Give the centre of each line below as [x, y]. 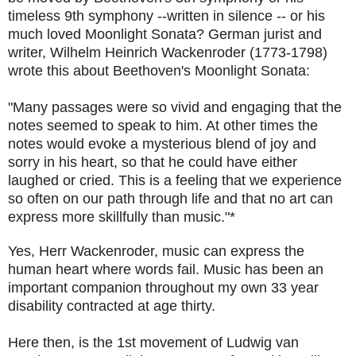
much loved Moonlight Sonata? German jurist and [165, 34]
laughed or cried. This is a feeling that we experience [175, 180]
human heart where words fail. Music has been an [166, 269]
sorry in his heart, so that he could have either [153, 162]
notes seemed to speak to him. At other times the [163, 125]
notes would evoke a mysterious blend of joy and [162, 143]
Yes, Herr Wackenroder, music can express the [156, 251]
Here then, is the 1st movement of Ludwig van [153, 342]
